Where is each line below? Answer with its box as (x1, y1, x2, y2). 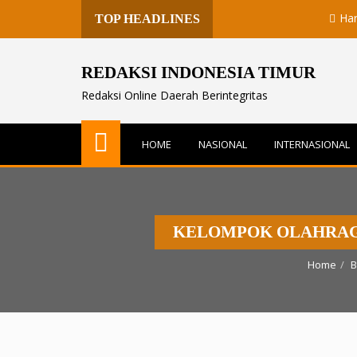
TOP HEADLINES (94, 12, 200, 25)
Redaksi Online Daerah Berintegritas (81, 88, 268, 103)
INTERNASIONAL (274, 137, 350, 151)
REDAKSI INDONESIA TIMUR (81, 63, 316, 82)
